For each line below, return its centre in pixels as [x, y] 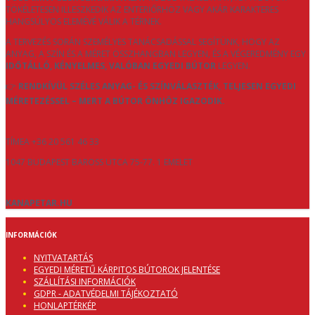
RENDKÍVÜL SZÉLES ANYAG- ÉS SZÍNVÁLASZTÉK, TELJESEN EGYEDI [157, 86]
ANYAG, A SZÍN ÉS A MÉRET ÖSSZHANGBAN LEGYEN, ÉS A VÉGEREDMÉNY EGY [156, 54]
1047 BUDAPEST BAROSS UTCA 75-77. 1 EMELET [99, 162]
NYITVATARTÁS [63, 257]
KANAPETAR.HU [39, 203]
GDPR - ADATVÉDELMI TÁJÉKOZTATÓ [106, 293]
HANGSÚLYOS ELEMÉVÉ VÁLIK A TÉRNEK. [84, 22]
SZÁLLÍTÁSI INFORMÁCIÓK [85, 281]
